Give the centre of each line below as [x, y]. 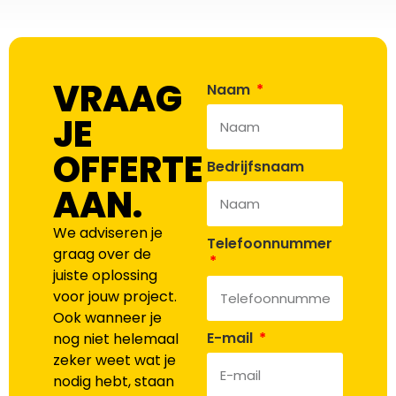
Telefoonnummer [270, 244]
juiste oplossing [105, 276]
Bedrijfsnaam [255, 167]
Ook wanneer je [107, 318]
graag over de [102, 255]
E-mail [232, 339]
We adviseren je [108, 233]
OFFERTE [128, 170]
